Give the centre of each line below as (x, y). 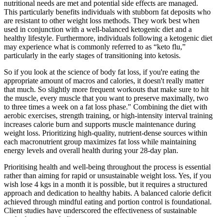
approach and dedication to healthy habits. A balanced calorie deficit (108, 193)
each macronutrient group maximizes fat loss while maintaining (100, 142)
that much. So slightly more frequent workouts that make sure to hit (106, 90)
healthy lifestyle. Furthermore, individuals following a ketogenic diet (108, 38)
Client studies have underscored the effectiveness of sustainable (100, 211)
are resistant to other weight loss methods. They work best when (102, 21)
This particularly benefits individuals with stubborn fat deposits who (107, 12)
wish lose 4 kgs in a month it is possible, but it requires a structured (106, 185)
